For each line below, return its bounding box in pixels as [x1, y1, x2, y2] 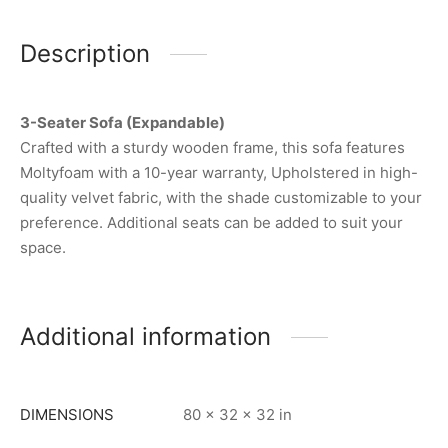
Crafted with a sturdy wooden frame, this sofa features [20, 138, 405, 158]
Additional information [20, 322, 271, 352]
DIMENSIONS [20, 405, 114, 425]
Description [20, 39, 150, 69]
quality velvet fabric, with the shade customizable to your [20, 188, 422, 208]
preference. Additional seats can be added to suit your [20, 213, 403, 233]
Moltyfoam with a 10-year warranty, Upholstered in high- [20, 163, 418, 183]
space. [20, 238, 66, 258]
